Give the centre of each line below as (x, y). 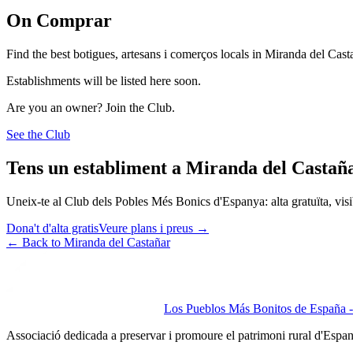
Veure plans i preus (146, 228)
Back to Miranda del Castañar (96, 242)
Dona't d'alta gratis (52, 228)
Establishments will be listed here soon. (104, 80)
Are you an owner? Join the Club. (91, 107)
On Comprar (59, 20)
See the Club (38, 134)
